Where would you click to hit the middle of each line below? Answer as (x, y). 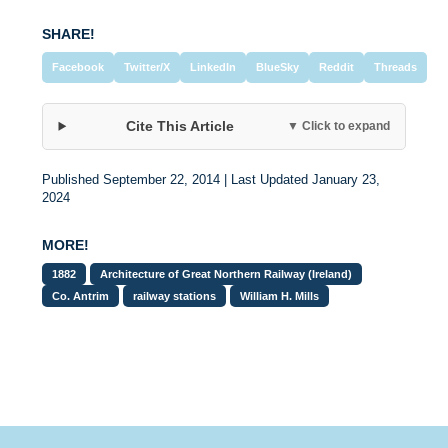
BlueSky (278, 66)
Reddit (337, 66)
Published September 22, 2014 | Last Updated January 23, (211, 179)
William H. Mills (280, 295)
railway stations (175, 295)
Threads (396, 66)
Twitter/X (147, 66)
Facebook (78, 66)
